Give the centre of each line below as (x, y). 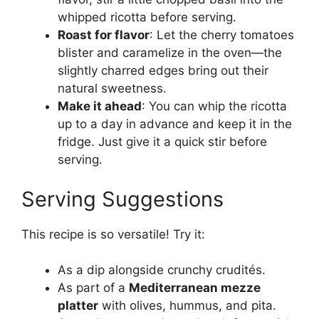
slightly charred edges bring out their (163, 71)
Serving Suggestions (122, 199)
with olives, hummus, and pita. (187, 306)
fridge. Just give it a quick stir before (162, 142)
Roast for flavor (104, 35)
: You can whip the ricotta (214, 106)
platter (78, 306)
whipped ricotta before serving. (147, 17)
